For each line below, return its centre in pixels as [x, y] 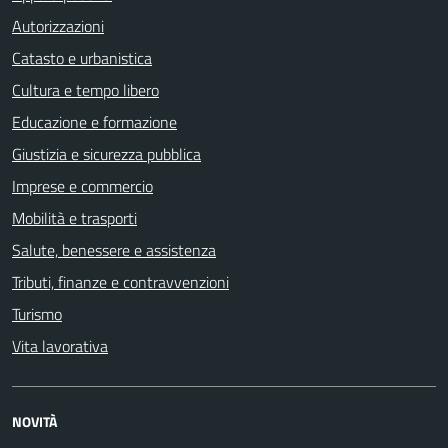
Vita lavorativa [60, 346]
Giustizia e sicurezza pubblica [106, 154]
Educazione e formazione [94, 122]
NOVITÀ [34, 421]
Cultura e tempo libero [85, 90]
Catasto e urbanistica [82, 58]
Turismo [37, 314]
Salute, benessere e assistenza [114, 250]
